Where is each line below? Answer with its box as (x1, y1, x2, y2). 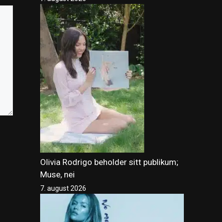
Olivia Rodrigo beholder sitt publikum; (40, 157, 178, 167)
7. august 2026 (40, 184, 86, 193)
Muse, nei (40, 169, 75, 180)
